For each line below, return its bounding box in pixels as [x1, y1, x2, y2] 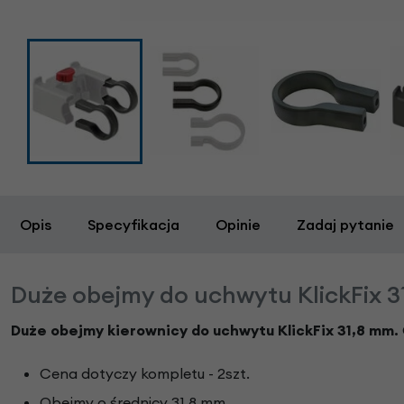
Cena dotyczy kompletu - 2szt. [40, 364, 250, 383]
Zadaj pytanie [297, 216, 394, 234]
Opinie [216, 216, 261, 234]
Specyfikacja [87, 216, 179, 234]
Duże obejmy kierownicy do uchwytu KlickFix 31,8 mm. [11, 321, 402, 340]
